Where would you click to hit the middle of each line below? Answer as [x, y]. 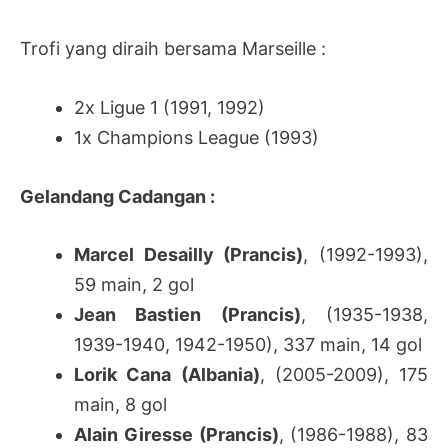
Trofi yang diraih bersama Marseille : [173, 49]
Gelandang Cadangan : [117, 196]
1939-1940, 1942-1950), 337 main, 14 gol [248, 345]
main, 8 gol [120, 405]
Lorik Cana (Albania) [167, 375]
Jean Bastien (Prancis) [187, 315]
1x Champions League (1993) [196, 137]
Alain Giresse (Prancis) [176, 435]
